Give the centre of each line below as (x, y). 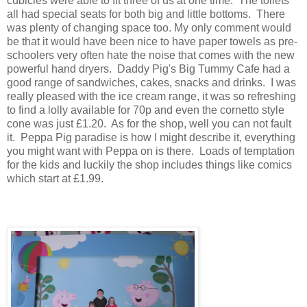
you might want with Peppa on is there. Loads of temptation (151, 151)
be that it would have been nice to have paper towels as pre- (152, 42)
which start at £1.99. (55, 179)
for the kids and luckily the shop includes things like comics (149, 165)
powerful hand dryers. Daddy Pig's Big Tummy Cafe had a (148, 69)
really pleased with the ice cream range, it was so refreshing (151, 97)
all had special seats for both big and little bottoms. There (146, 14)
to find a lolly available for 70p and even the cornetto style (146, 110)
